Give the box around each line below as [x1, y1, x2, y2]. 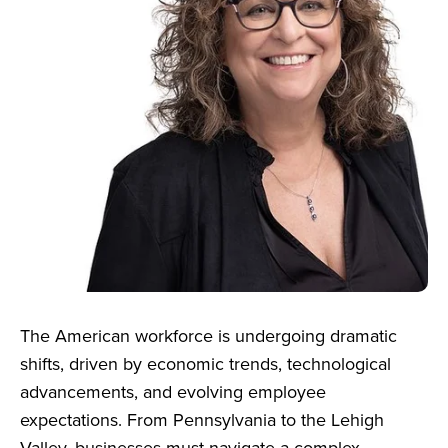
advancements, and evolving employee [20, 379, 326, 404]
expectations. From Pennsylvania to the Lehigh [20, 407, 384, 432]
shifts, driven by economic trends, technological [20, 351, 391, 376]
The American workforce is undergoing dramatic [20, 323, 397, 348]
